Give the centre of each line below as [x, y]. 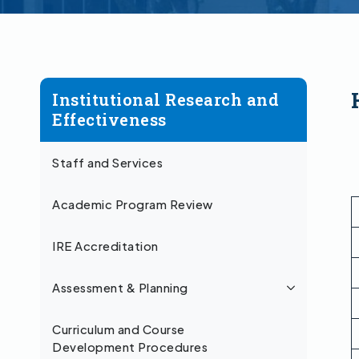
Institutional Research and [165, 100]
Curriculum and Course [119, 330]
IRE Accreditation [105, 246]
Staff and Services [107, 163]
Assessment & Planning [120, 288]
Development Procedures [130, 347]
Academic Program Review [133, 205]
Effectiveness [109, 120]
